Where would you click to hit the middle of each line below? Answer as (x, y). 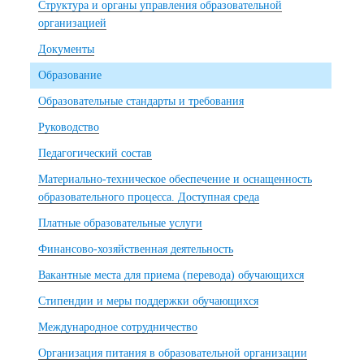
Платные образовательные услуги (120, 223)
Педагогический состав (95, 153)
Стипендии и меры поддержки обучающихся (148, 301)
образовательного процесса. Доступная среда (149, 197)
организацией (72, 23)
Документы (66, 49)
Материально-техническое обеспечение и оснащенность (175, 179)
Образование (70, 75)
